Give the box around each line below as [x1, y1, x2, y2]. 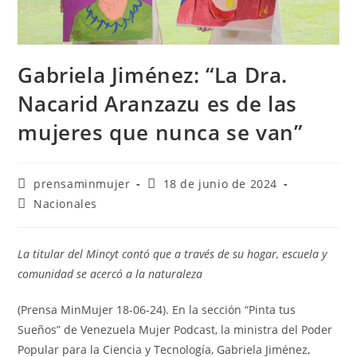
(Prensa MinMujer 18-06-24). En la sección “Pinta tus [18, 302, 296, 318]
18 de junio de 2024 [163, 176, 278, 192]
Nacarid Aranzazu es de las [18, 89, 298, 119]
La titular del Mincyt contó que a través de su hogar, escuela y [18, 246, 328, 262]
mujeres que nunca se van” [18, 118, 303, 147]
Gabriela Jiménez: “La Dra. [18, 61, 288, 90]
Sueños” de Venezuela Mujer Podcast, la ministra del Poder [18, 322, 333, 338]
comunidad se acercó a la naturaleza [18, 266, 203, 282]
